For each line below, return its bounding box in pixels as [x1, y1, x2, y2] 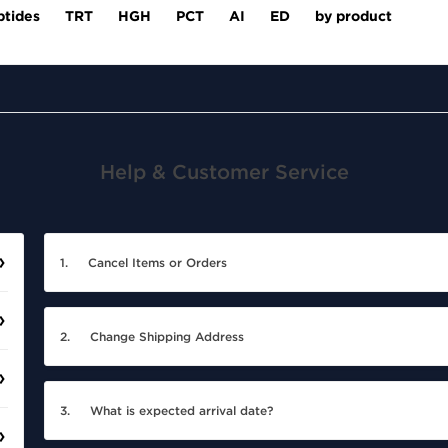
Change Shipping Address [90, 330, 244, 345]
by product [315, 8, 392, 25]
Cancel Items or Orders [88, 256, 227, 271]
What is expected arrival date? [90, 404, 273, 419]
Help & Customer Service [99, 161, 349, 185]
